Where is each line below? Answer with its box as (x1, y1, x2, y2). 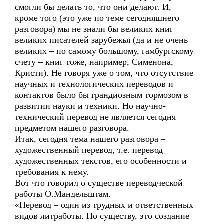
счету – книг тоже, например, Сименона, (15, 57, 173, 67)
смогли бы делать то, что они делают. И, (15, 2, 171, 12)
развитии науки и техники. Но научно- (15, 101, 166, 111)
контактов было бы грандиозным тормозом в (15, 90, 188, 100)
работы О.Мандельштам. (15, 189, 111, 199)
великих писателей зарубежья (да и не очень (15, 35, 188, 45)
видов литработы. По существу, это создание (15, 211, 189, 221)
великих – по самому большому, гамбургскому (15, 46, 194, 56)
